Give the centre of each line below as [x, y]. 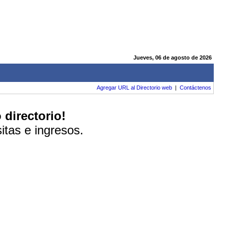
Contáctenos [195, 88]
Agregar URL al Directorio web [134, 88]
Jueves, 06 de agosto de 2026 [173, 58]
